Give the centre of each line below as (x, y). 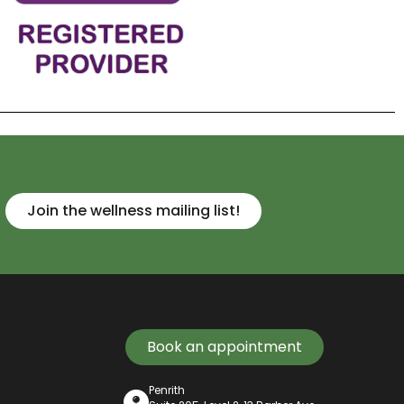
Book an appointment (225, 347)
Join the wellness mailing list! (134, 210)
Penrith (167, 390)
